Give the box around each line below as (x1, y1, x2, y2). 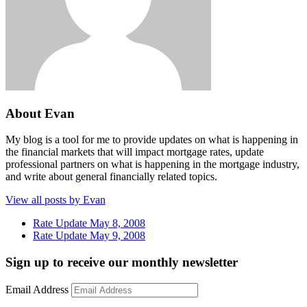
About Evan (5, 106, 75, 121)
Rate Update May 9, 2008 (33, 230, 145, 242)
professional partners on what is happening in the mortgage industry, (5, 158, 299, 171)
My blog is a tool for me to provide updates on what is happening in (5, 134, 298, 146)
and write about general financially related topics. (5, 171, 217, 183)
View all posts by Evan (5, 194, 106, 206)
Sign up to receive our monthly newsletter (5, 254, 238, 269)
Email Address (5, 283, 69, 295)
